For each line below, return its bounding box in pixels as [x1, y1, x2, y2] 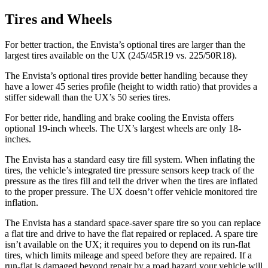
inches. [5, 133, 31, 144]
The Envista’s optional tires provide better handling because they [5, 70, 248, 81]
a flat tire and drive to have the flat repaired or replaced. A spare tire [5, 228, 258, 239]
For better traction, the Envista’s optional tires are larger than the [5, 39, 245, 50]
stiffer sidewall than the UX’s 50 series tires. [5, 92, 170, 102]
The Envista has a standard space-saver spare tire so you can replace [5, 217, 261, 228]
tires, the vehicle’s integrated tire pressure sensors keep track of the [5, 165, 254, 175]
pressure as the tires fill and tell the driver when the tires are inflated [5, 175, 258, 186]
